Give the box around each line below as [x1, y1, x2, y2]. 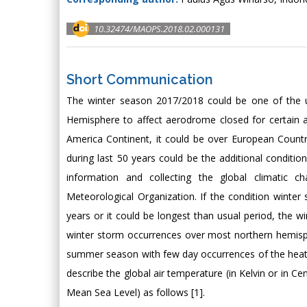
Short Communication [66, 71, 213, 88]
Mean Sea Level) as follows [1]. [66, 286, 205, 299]
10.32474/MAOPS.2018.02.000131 [94, 23, 225, 35]
